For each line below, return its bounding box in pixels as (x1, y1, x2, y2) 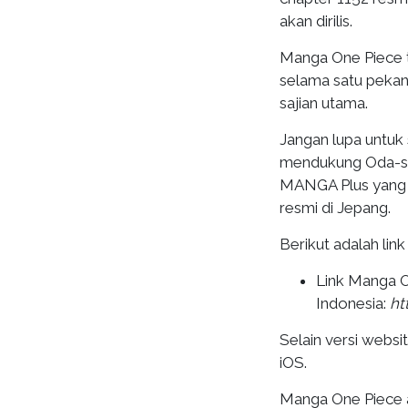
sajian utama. (280, 94, 368, 112)
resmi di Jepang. (280, 199, 391, 217)
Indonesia (316, 294, 383, 312)
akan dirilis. (280, 12, 352, 30)
